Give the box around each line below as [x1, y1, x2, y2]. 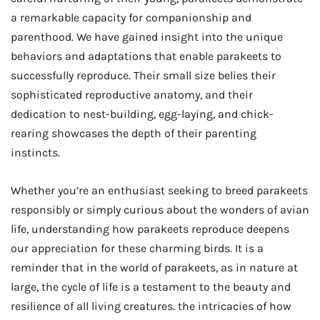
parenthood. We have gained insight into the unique [11, 29, 283, 44]
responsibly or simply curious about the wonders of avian [11, 203, 309, 217]
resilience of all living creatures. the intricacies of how [11, 299, 291, 314]
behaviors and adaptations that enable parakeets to [11, 49, 281, 63]
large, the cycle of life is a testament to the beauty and [11, 280, 291, 294]
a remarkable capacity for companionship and [11, 10, 251, 24]
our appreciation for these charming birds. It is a [11, 241, 264, 256]
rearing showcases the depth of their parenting [11, 126, 256, 140]
